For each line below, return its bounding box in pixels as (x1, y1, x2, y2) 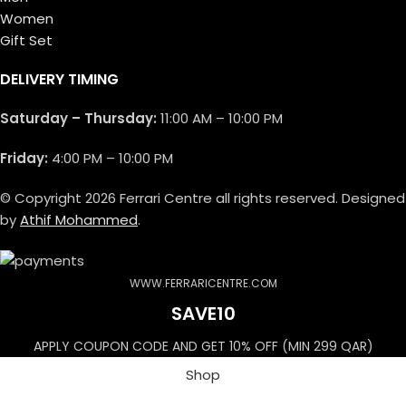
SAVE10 (170, 300, 236, 326)
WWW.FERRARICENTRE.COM (129, 275, 277, 291)
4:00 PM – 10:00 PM (48, 148, 173, 168)
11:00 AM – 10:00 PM (157, 108, 283, 128)
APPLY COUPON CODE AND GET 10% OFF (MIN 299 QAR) (33, 336, 373, 355)
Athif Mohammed (20, 209, 138, 229)
